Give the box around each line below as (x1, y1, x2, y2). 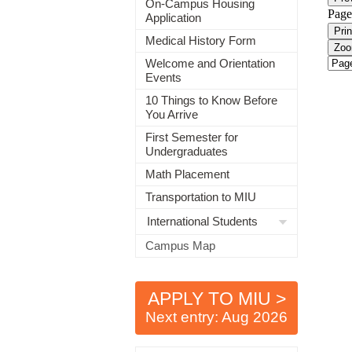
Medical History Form (145, 34, 256, 47)
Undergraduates (145, 145, 228, 158)
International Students (147, 214, 258, 228)
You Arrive (145, 108, 198, 121)
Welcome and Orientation (145, 57, 275, 70)
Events (145, 71, 181, 84)
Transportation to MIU (145, 190, 256, 203)
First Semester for (145, 130, 238, 144)
